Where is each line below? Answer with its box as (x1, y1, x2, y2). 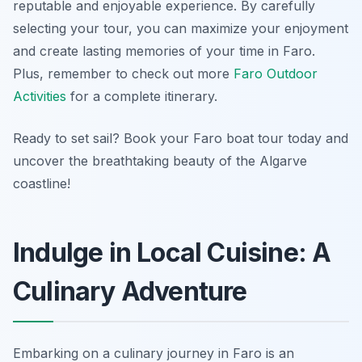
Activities (13, 88, 66, 105)
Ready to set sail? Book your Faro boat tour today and (13, 130, 348, 147)
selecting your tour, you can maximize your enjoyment (13, 20, 348, 37)
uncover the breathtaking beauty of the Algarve (13, 153, 307, 170)
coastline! (13, 175, 70, 192)
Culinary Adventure (13, 276, 247, 308)
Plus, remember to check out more (13, 65, 234, 82)
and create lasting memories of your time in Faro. (13, 43, 315, 60)
